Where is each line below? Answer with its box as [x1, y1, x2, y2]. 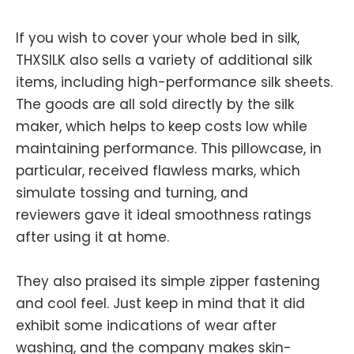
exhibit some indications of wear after [16, 316, 277, 336]
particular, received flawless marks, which [16, 161, 300, 181]
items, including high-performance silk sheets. [16, 73, 333, 92]
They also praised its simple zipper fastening [16, 272, 320, 292]
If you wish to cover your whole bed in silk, [16, 28, 299, 48]
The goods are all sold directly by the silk [16, 95, 294, 115]
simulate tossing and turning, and [16, 183, 248, 203]
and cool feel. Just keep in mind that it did [16, 294, 305, 314]
